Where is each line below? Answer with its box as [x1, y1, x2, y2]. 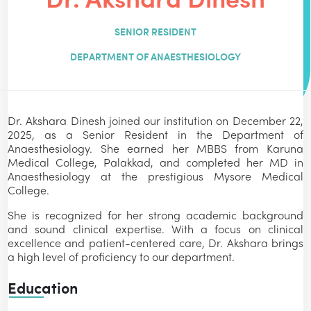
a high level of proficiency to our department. [8, 253, 235, 264]
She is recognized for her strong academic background [8, 211, 303, 222]
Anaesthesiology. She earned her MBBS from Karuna [8, 144, 303, 155]
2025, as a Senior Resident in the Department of [8, 131, 303, 142]
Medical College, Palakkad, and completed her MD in [8, 158, 303, 169]
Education [8, 276, 78, 299]
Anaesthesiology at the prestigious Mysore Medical [8, 172, 303, 183]
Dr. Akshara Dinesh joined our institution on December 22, [8, 117, 303, 128]
